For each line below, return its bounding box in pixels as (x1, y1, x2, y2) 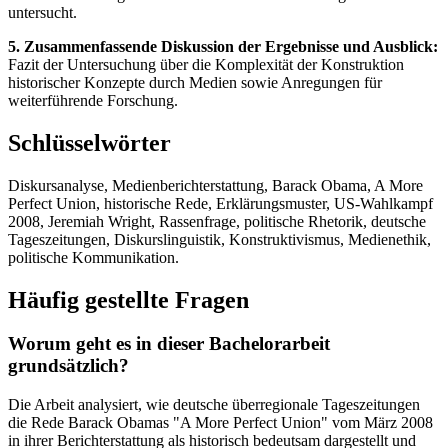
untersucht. (8, 3, 77, 21)
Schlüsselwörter (8, 129, 171, 156)
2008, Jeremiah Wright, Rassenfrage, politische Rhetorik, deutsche (8, 212, 426, 230)
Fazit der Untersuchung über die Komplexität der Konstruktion (8, 55, 404, 73)
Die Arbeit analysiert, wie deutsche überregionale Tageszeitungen (8, 396, 420, 414)
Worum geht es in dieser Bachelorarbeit (8, 333, 330, 355)
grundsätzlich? (8, 355, 129, 377)
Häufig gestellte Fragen (8, 286, 249, 313)
